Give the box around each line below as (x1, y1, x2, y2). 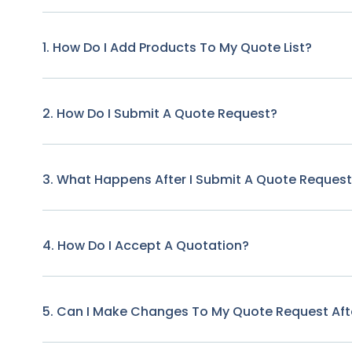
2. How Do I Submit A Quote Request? (42, 104, 277, 123)
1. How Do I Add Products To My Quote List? (42, 38, 312, 57)
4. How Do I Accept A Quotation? (42, 236, 249, 255)
